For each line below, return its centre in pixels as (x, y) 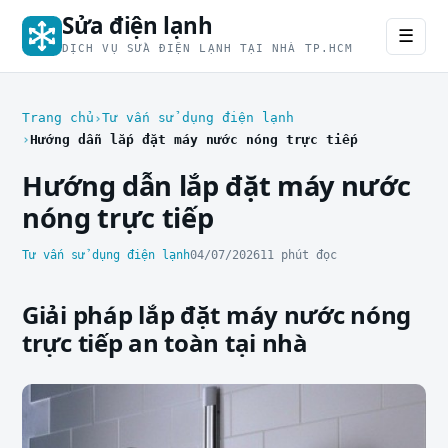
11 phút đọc (298, 254)
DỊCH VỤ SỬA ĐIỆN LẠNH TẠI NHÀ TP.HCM (208, 48)
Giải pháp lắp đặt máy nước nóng (217, 314)
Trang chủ (58, 117)
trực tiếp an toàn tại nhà (165, 342)
